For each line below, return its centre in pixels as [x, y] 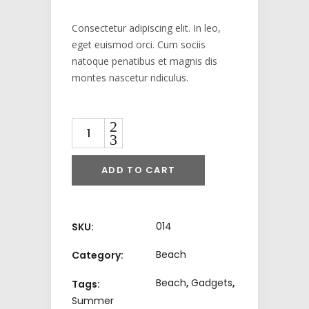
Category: [98, 256]
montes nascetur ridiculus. [130, 78]
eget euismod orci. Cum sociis [139, 45]
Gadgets [212, 283]
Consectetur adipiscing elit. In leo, [146, 28]
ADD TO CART [139, 170]
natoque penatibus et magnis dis [144, 61]
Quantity [92, 126]
